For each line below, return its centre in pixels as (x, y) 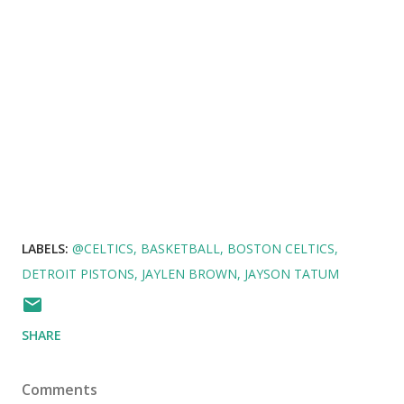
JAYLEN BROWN (189, 273)
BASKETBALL (180, 248)
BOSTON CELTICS (281, 248)
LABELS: (45, 248)
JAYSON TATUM (292, 273)
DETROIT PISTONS (78, 273)
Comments (60, 389)
